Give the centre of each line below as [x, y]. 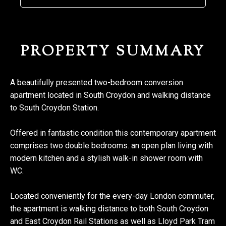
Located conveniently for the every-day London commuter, [112, 196]
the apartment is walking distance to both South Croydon [109, 209]
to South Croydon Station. [54, 108]
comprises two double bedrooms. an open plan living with [111, 146]
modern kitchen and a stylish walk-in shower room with [106, 158]
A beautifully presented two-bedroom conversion [97, 82]
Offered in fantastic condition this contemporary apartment [113, 133]
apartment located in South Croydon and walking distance [110, 95]
